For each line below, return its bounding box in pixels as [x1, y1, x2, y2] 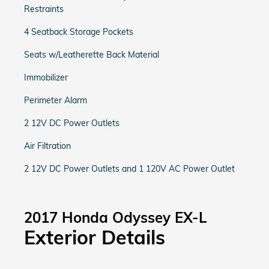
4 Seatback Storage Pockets [24, 26, 133, 37]
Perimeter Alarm [24, 95, 87, 106]
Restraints [24, 4, 64, 14]
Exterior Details [24, 225, 165, 249]
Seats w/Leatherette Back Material [24, 49, 159, 60]
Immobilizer [24, 72, 68, 83]
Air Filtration [24, 141, 71, 151]
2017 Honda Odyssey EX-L [24, 208, 207, 226]
